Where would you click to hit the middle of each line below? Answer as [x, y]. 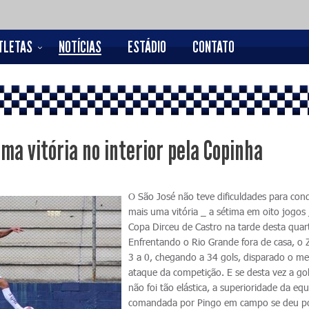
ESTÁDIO [147, 47]
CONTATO [213, 47]
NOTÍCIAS [80, 47]
